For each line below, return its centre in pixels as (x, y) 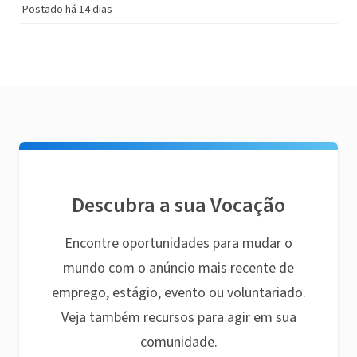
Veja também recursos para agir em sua (178, 318)
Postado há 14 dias (67, 10)
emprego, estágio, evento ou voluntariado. (178, 293)
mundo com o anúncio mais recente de (178, 268)
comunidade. (178, 342)
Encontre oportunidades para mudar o (178, 243)
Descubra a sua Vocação (178, 205)
